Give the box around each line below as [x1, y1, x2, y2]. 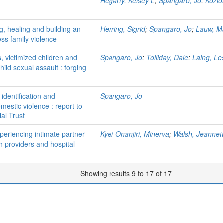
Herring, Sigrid [100, 24, 145, 34]
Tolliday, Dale [146, 52, 188, 62]
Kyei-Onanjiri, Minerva [100, 129, 169, 139]
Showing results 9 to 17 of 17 [80, 168, 174, 178]
